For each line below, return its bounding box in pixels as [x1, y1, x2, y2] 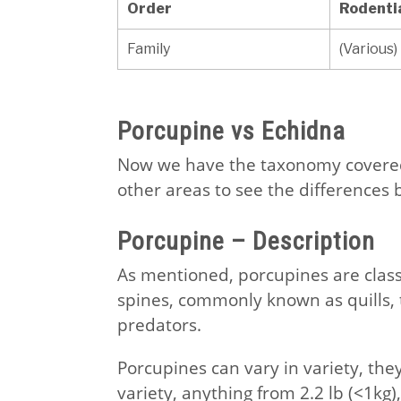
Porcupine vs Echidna [116, 115, 346, 146]
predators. [116, 311, 201, 337]
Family [126, 40, 170, 58]
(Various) [338, 40, 397, 58]
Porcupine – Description [116, 226, 375, 256]
